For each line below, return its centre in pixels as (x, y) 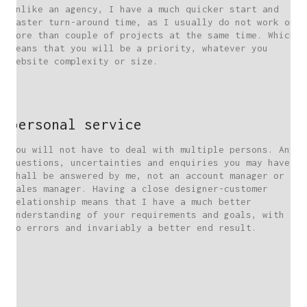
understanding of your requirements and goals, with (147, 214)
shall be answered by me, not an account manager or (147, 175)
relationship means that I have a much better (131, 201)
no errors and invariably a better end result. (134, 227)
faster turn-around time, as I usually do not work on (153, 22)
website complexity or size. (84, 61)
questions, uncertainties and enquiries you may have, (153, 162)
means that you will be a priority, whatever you (139, 48)
